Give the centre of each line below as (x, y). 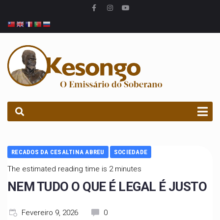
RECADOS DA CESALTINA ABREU (58, 152)
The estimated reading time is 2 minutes (74, 169)
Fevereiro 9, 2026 (50, 213)
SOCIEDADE (131, 152)
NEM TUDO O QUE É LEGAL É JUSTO (107, 187)
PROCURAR (36, 83)
